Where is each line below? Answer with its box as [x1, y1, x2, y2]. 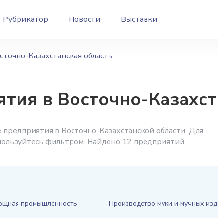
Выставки [121, 14, 157, 25]
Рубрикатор [3, 14, 48, 25]
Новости [69, 14, 100, 25]
